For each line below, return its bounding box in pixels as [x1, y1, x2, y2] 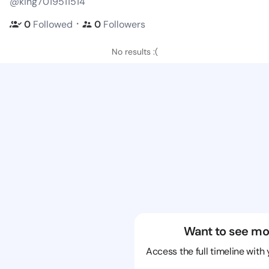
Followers [103, 17, 145, 31]
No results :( [111, 46, 158, 57]
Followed [33, 17, 73, 31]
